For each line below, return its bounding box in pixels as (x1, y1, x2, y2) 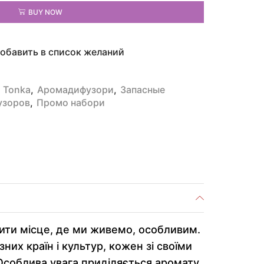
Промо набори (37, 97, 105, 109)
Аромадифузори (37, 84, 114, 96)
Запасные (120, 84, 165, 96)
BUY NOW (28, 7, 62, 16)
